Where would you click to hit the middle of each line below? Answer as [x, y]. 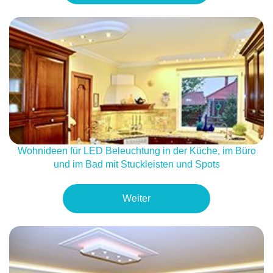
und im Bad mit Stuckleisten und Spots [136, 165]
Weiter [136, 199]
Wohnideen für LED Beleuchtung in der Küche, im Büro [136, 151]
